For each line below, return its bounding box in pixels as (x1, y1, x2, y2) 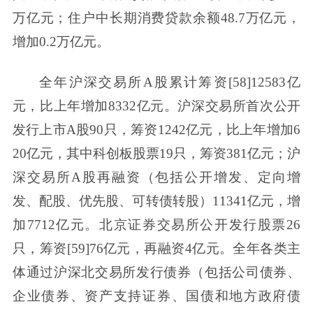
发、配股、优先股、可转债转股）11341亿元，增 (12, 194, 301, 209)
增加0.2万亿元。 (12, 34, 110, 50)
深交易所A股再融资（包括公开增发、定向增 (12, 170, 301, 185)
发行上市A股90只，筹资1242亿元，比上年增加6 (12, 122, 301, 138)
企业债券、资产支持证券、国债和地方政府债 (12, 289, 301, 304)
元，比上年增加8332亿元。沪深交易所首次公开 (12, 99, 301, 114)
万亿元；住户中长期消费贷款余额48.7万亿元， (12, 10, 301, 26)
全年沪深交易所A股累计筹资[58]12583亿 (39, 75, 301, 90)
